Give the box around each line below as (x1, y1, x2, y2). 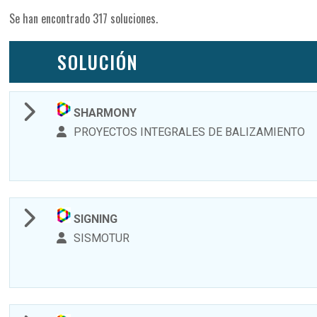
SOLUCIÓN (57, 48, 139, 76)
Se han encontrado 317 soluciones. (9, 10, 158, 28)
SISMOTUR (71, 231, 130, 246)
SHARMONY (71, 105, 137, 120)
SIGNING (71, 212, 118, 226)
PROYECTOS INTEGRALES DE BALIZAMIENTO (71, 125, 306, 139)
